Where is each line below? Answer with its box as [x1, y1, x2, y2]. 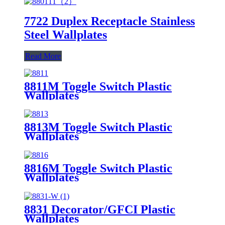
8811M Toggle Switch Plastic [24, 79, 172, 93]
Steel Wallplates [24, 28, 107, 41]
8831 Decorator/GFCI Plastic [24, 203, 175, 216]
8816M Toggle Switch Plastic [24, 162, 172, 175]
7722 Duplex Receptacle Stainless [24, 14, 195, 28]
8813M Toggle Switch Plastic [24, 121, 172, 134]
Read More [25, 51, 61, 60]
